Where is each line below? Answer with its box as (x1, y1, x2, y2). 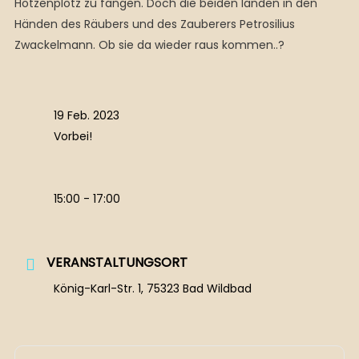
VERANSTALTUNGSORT (46, 253, 188, 272)
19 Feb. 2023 (53, 107, 119, 123)
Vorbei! (53, 128, 92, 144)
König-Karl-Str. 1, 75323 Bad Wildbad (53, 280, 252, 296)
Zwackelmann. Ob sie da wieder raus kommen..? (14, 37, 284, 53)
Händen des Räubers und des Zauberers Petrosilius (14, 16, 295, 32)
